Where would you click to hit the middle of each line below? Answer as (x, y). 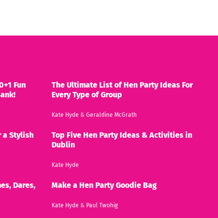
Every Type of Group (87, 94)
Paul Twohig (102, 205)
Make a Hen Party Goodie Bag (104, 185)
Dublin (63, 145)
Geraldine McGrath (111, 115)
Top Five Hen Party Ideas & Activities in (122, 135)
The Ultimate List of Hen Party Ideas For (122, 85)
